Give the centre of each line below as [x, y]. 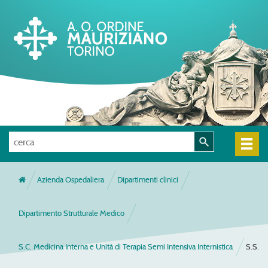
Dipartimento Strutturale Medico [71, 213]
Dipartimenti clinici [148, 180]
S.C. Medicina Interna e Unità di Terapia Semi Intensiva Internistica [126, 247]
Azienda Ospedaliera [71, 180]
